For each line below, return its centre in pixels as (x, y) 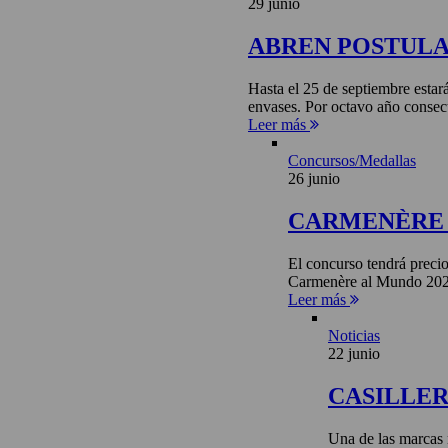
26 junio (314, 179)
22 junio (354, 353)
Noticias (354, 335)
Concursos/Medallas (352, 161)
